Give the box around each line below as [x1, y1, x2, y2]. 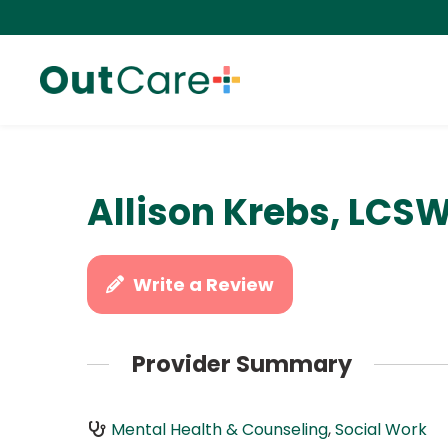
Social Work [334, 417, 427, 441]
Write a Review [133, 272, 275, 297]
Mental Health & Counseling [110, 417, 328, 441]
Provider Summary [131, 348, 352, 381]
